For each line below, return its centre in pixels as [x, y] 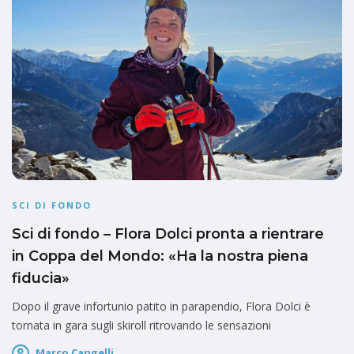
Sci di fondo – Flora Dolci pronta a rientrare [168, 234]
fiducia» [41, 279]
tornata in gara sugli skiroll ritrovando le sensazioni [141, 326]
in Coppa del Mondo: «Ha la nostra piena [160, 256]
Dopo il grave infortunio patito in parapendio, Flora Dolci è [161, 307]
